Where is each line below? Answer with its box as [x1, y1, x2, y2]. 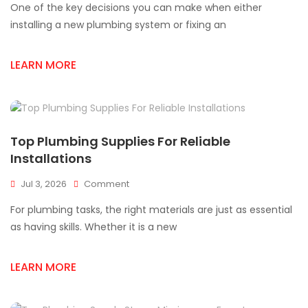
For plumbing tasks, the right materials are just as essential [10, 203, 292, 217]
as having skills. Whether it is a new [10, 220, 177, 234]
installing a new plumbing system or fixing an [10, 18, 226, 32]
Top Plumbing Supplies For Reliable [10, 133, 230, 150]
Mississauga [134, 43, 189, 56]
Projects [134, 57, 170, 70]
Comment [84, 177, 129, 190]
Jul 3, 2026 [21, 177, 67, 190]
